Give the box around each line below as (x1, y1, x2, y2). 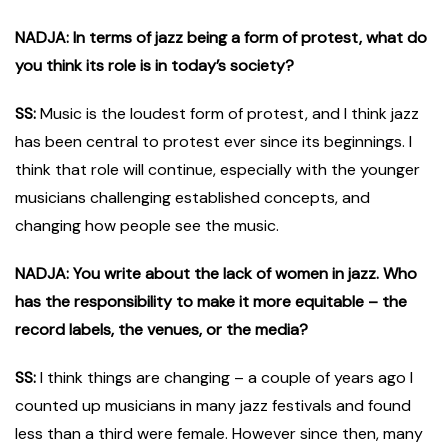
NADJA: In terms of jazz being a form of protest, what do (15, 27, 427, 49)
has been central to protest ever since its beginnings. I (15, 131, 412, 153)
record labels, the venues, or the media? (15, 319, 312, 341)
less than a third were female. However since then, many (15, 423, 423, 445)
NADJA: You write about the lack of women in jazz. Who (15, 263, 417, 285)
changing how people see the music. (15, 215, 279, 237)
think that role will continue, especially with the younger (15, 159, 420, 181)
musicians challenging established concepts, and (15, 187, 370, 209)
